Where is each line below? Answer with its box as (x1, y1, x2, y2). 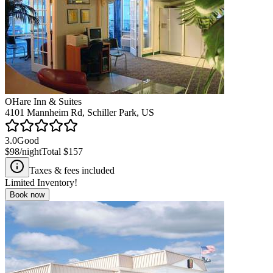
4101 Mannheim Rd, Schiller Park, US (5, 107, 154, 118)
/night (19, 146, 41, 157)
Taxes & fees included (29, 165, 115, 175)
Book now (10, 190, 44, 199)
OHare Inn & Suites (5, 96, 82, 107)
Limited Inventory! (5, 177, 77, 188)
